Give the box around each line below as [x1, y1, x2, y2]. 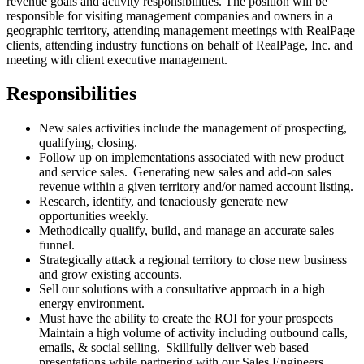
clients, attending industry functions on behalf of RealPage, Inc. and [6, 37, 353, 52]
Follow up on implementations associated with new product [39, 150, 344, 165]
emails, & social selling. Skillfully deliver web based [39, 340, 309, 355]
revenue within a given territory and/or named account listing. [39, 180, 356, 194]
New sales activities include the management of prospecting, [39, 121, 347, 136]
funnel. [39, 238, 77, 253]
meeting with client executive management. [6, 52, 230, 67]
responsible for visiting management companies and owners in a [6, 8, 333, 23]
